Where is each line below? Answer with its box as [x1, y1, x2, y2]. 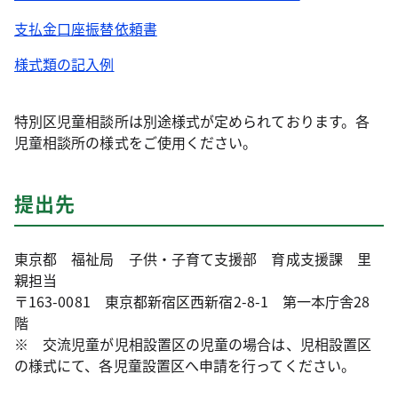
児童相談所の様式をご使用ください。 [14, 131, 258, 153]
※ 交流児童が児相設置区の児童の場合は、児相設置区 [14, 333, 371, 354]
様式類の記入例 [14, 53, 115, 75]
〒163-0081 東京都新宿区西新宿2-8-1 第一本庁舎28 [14, 291, 370, 312]
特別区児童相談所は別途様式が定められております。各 [14, 110, 370, 131]
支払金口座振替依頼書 [14, 18, 157, 39]
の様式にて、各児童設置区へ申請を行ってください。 [14, 354, 355, 376]
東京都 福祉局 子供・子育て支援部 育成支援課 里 [14, 248, 371, 269]
